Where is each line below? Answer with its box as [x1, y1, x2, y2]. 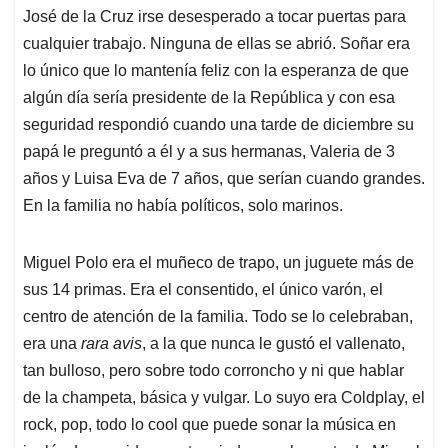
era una [23, 335, 81, 353]
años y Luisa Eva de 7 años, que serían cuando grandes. [23, 170, 425, 188]
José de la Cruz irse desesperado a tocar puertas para [23, 8, 406, 26]
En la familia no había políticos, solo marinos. [23, 197, 343, 215]
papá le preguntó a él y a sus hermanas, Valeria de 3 [23, 143, 395, 161]
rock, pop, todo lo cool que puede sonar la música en [23, 416, 396, 434]
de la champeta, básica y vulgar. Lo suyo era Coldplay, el [23, 389, 425, 407]
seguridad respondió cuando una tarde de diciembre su [23, 116, 414, 134]
